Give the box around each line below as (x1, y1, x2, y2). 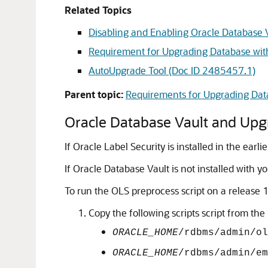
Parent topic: (65, 88, 123, 100)
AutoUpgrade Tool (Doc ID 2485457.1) (89, 64, 255, 77)
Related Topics (65, 4, 132, 16)
